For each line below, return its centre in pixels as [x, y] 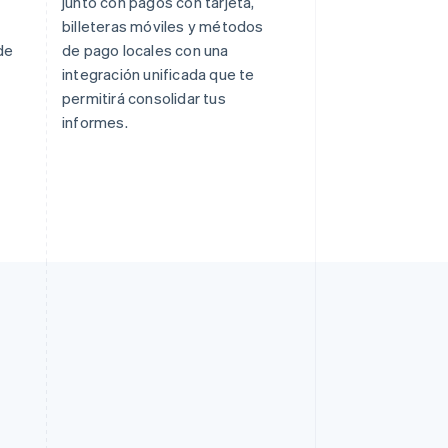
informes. [95, 121]
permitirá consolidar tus [144, 97]
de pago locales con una [145, 49]
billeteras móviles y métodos [163, 25]
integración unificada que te [158, 73]
